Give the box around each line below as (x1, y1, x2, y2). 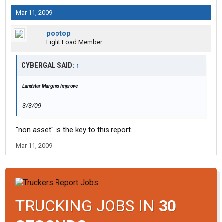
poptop (46, 29, 71, 38)
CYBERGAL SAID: (21, 61, 76, 70)
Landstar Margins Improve (22, 83, 78, 89)
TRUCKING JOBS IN (15, 196, 159, 215)
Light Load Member (46, 38, 102, 46)
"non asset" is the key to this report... (16, 125, 135, 135)
